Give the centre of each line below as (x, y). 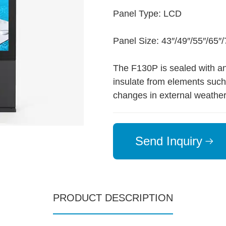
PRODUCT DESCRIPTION (113, 198)
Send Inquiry (168, 141)
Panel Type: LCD (147, 14)
